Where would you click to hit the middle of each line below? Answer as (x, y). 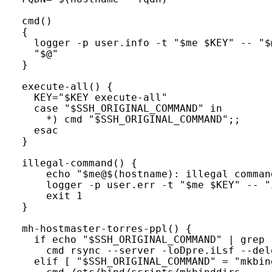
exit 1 (52, 196)
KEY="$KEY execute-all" (95, 97)
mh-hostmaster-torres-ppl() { (107, 229)
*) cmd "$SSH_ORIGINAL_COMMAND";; (131, 119)
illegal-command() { (80, 163)
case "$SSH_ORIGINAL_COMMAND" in (122, 108)
